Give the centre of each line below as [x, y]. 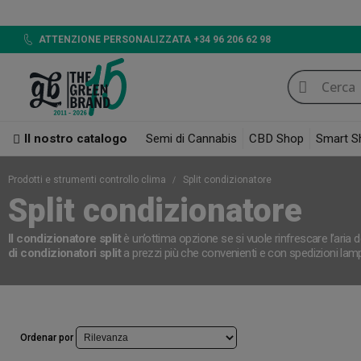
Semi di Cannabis [191, 139]
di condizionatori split [64, 253]
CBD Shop [276, 139]
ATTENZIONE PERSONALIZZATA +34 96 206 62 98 [154, 39]
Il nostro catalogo [76, 139]
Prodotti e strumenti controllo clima [88, 180]
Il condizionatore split [64, 239]
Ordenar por [47, 337]
